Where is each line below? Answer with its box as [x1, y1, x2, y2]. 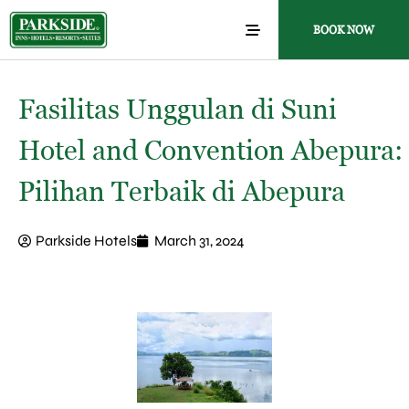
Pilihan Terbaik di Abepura [18, 175, 345, 207]
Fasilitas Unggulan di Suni [18, 93, 337, 125]
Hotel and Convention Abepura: [18, 134, 403, 166]
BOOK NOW [312, 23, 374, 37]
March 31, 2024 [154, 232, 245, 249]
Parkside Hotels [36, 232, 137, 249]
